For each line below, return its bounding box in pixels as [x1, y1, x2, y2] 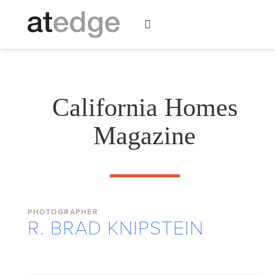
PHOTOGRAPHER [28, 207, 98, 216]
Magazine [93, 122, 196, 150]
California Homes [52, 93, 238, 122]
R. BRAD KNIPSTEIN [28, 217, 204, 240]
